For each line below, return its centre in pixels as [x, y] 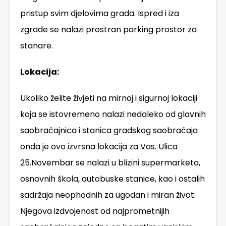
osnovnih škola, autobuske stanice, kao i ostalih [112, 179]
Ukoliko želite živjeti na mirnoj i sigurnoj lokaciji [109, 98]
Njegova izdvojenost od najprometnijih [95, 211]
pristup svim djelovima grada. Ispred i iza [100, 14]
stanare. [37, 46]
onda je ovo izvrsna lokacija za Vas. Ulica [99, 147]
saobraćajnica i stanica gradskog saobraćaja [109, 131]
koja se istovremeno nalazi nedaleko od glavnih [113, 115]
